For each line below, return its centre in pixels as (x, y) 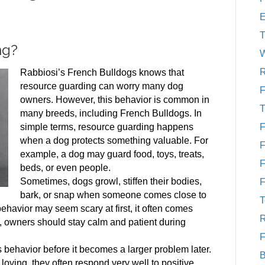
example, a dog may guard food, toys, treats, (112, 154)
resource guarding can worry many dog (102, 86)
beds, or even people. (65, 168)
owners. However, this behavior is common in (115, 100)
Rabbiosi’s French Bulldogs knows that (102, 72)
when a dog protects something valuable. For (114, 140)
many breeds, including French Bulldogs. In (111, 113)
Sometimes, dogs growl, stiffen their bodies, (111, 181)
